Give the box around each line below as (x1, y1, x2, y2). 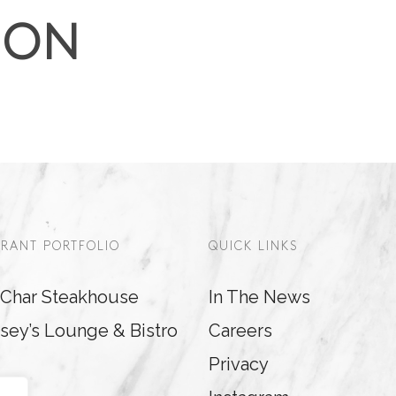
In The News (208, 286, 310, 308)
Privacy (208, 354, 269, 376)
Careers (208, 320, 272, 342)
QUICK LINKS (208, 240, 299, 255)
